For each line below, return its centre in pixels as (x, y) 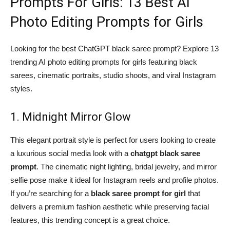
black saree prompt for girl (138, 194)
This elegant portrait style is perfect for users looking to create (113, 140)
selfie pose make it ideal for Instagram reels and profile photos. (114, 180)
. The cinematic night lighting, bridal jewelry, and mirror (127, 167)
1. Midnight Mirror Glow (71, 117)
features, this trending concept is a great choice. (90, 220)
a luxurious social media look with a (70, 154)
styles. (21, 89)
